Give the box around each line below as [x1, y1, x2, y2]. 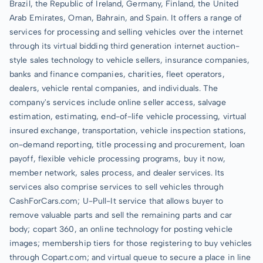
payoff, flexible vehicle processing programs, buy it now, [9, 153, 225, 164]
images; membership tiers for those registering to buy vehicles [9, 238, 252, 248]
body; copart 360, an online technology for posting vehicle [9, 224, 232, 234]
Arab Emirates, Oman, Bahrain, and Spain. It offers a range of [9, 12, 242, 23]
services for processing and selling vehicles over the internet [9, 26, 244, 37]
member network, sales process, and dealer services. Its [9, 167, 225, 178]
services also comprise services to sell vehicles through [9, 181, 224, 192]
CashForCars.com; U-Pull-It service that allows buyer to [9, 195, 224, 206]
